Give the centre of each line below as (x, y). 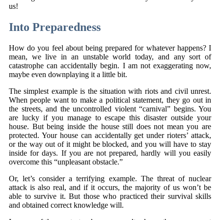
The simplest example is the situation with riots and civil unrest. (110, 91)
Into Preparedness (55, 27)
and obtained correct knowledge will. (66, 205)
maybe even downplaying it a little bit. (68, 74)
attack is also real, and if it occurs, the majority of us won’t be (110, 187)
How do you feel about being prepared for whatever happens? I (110, 48)
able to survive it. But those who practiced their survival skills (110, 196)
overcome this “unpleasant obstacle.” (66, 162)
